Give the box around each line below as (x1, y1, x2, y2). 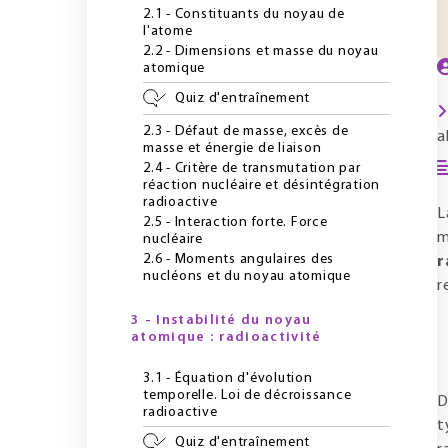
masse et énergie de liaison (143, 141, 322, 156)
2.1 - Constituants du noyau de (143, 7, 345, 22)
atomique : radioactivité (131, 330, 322, 345)
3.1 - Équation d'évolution (143, 371, 313, 386)
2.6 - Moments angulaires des (143, 252, 334, 267)
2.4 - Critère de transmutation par (143, 161, 361, 176)
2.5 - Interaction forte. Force (143, 215, 328, 230)
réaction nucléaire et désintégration (143, 178, 380, 193)
